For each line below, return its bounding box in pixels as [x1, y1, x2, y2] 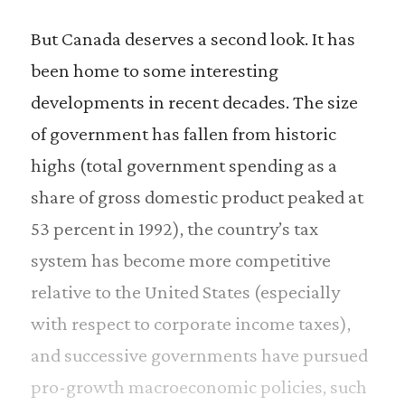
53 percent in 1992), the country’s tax [30, 217, 318, 240]
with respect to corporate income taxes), [30, 312, 351, 335]
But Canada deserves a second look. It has [30, 27, 355, 51]
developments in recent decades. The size [30, 90, 358, 114]
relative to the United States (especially [30, 280, 340, 304]
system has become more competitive [30, 249, 331, 272]
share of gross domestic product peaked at [30, 185, 363, 209]
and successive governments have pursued [30, 344, 368, 367]
